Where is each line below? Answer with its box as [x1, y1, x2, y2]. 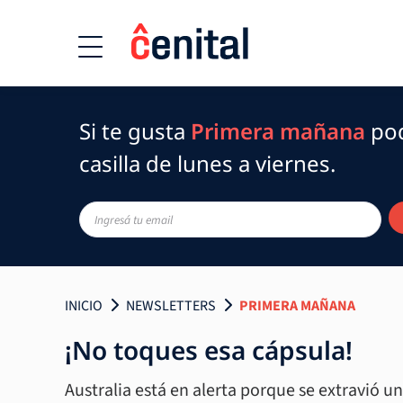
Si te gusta [79, 116, 191, 146]
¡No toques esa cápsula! [65, 333, 353, 367]
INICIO [65, 296, 103, 316]
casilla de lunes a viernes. [79, 148, 336, 178]
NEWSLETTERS [126, 296, 216, 316]
